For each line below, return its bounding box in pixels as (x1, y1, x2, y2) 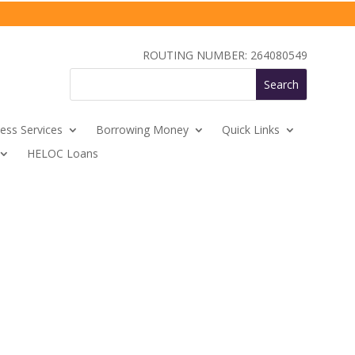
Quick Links (222, 122, 280, 137)
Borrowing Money (96, 122, 189, 137)
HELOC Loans (27, 146, 98, 161)
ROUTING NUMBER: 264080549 (143, 48, 307, 63)
